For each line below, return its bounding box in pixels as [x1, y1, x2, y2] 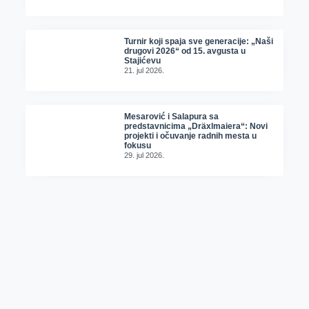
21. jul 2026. [124, 66, 165, 75]
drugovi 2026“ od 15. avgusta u [124, 46, 246, 57]
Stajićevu [124, 56, 161, 66]
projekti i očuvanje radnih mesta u [124, 131, 257, 141]
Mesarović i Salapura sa [124, 112, 219, 122]
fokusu [124, 141, 152, 151]
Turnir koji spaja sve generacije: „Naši [124, 37, 274, 47]
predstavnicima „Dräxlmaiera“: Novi [124, 121, 268, 132]
